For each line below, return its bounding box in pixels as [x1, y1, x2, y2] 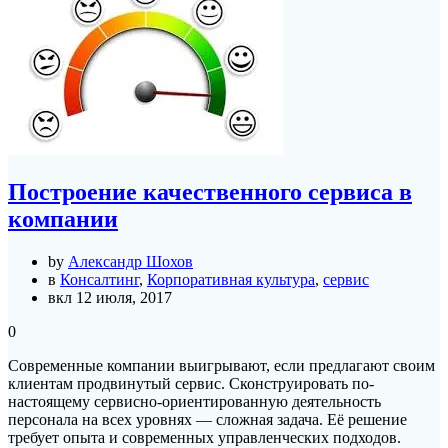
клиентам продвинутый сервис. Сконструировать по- [8, 375, 374, 393]
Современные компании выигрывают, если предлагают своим [8, 357, 435, 375]
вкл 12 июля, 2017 [48, 289, 172, 307]
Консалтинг [60, 271, 139, 289]
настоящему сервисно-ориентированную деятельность [8, 393, 381, 411]
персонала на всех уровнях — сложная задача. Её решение [8, 411, 407, 429]
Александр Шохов [68, 253, 193, 271]
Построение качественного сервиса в [8, 179, 412, 206]
